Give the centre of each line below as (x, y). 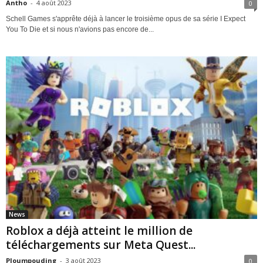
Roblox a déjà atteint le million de (99, 230)
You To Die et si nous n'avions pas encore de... (80, 30)
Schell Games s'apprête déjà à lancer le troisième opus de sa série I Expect (126, 19)
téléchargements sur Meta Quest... (101, 245)
